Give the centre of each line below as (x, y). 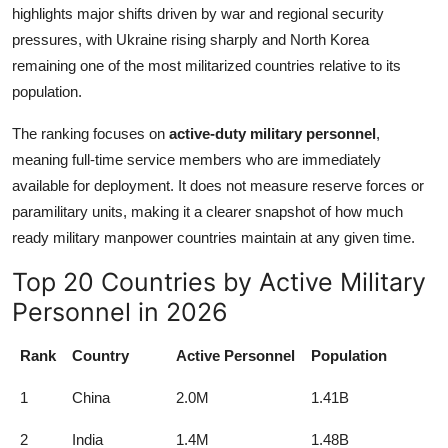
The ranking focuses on (90, 134)
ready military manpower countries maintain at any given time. (213, 238)
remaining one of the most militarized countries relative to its (206, 66)
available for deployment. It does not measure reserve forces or (218, 186)
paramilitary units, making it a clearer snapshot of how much (207, 212)
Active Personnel (235, 356)
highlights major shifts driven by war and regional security (198, 14)
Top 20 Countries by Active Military (219, 282)
